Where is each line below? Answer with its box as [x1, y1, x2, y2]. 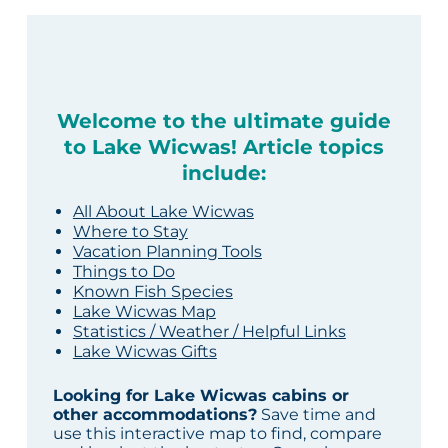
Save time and [256, 405, 376, 425]
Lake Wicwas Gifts [72, 342, 217, 362]
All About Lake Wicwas [72, 202, 254, 222]
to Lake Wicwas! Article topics [63, 135, 384, 160]
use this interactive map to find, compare [52, 424, 382, 444]
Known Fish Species [72, 282, 233, 302]
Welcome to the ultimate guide [56, 109, 391, 134]
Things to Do [72, 262, 175, 282]
